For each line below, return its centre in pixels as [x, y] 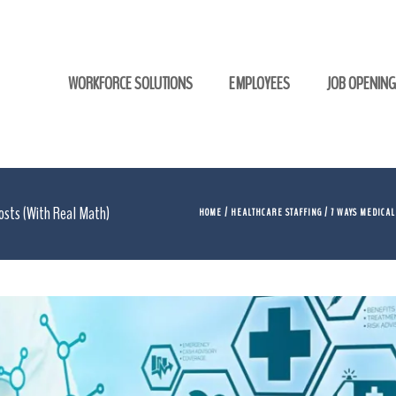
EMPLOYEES [259, 84]
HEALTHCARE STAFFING [276, 212]
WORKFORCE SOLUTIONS [130, 84]
